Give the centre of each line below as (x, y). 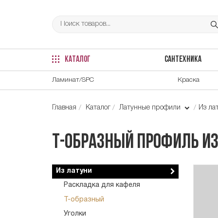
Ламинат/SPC (73, 80)
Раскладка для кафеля (102, 185)
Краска (189, 80)
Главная (64, 108)
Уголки (75, 214)
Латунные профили (151, 108)
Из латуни (74, 171)
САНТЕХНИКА (183, 60)
